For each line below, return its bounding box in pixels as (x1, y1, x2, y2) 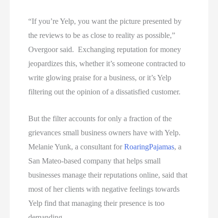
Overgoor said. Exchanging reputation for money (28, 45, 182, 54)
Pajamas (149, 143, 175, 151)
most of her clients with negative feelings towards (28, 185, 180, 194)
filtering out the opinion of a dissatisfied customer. (28, 88, 181, 96)
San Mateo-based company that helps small (28, 157, 161, 165)
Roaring (124, 143, 149, 151)
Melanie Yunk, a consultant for (28, 143, 125, 151)
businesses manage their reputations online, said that (28, 171, 188, 180)
